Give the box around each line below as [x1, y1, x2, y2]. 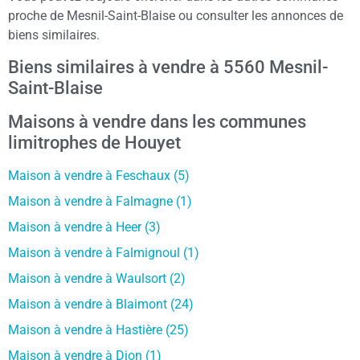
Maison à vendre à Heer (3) [8, 219, 161, 235]
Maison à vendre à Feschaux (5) [8, 167, 190, 183]
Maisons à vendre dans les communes [8, 111, 306, 132]
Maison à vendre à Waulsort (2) [8, 270, 186, 286]
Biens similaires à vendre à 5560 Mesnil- [8, 56, 328, 77]
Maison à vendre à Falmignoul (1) [8, 244, 199, 260]
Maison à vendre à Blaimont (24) [8, 296, 194, 312]
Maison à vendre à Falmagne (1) [8, 193, 192, 209]
